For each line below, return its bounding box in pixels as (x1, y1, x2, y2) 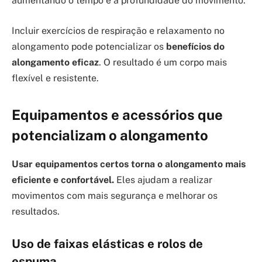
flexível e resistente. (12, 72, 99, 84)
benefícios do (166, 40, 225, 52)
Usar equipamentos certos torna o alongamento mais (12, 158, 246, 170)
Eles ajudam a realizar (114, 174, 212, 185)
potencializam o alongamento (12, 126, 208, 143)
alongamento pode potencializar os (12, 40, 166, 52)
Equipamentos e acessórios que (12, 106, 223, 123)
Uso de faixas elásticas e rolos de (12, 237, 203, 251)
